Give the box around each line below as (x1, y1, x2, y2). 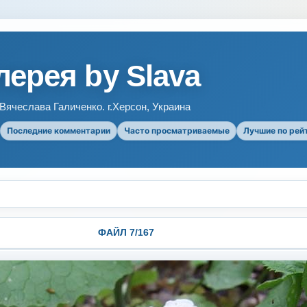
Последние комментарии (7, 125, 110, 136)
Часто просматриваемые (124, 125, 230, 136)
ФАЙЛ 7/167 (97, 227, 154, 238)
